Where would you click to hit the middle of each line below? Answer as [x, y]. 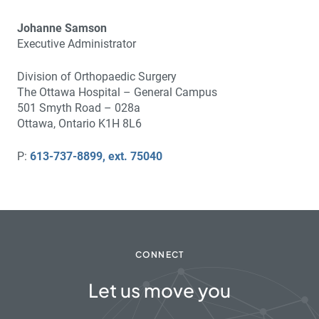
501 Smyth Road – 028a [79, 108]
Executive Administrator [77, 43]
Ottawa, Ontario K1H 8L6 [79, 123]
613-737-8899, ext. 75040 [96, 156]
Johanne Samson [62, 28]
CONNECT [159, 255]
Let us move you [159, 291]
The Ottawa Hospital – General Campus [117, 92]
